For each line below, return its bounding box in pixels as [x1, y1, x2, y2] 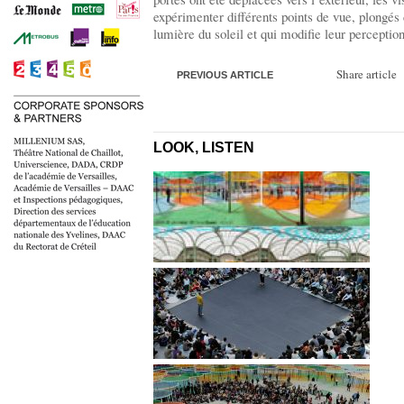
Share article [335, 66, 397, 82]
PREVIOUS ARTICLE [177, 69, 273, 80]
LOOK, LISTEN [153, 140, 254, 155]
